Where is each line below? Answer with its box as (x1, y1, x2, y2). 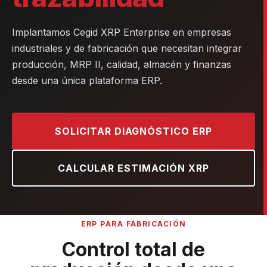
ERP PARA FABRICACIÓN (80, 219, 187, 228)
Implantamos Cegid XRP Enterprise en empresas (12, 26, 231, 38)
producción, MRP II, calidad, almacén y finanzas (12, 58, 231, 70)
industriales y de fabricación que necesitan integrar (12, 42, 242, 54)
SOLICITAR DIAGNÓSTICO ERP (55, 125, 212, 137)
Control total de (62, 238, 205, 261)
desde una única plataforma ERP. (12, 74, 162, 86)
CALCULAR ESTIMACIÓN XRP (58, 162, 209, 174)
